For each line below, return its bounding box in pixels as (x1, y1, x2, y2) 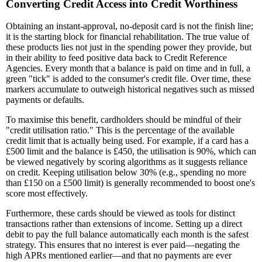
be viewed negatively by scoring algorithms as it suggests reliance (6, 157, 247, 167)
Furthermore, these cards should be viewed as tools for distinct (6, 208, 235, 219)
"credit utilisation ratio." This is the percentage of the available (6, 125, 235, 136)
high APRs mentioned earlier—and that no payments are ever (6, 250, 232, 261)
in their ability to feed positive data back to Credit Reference (6, 53, 227, 63)
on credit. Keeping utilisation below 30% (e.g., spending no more (6, 167, 246, 178)
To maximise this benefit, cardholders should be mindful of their (6, 115, 241, 125)
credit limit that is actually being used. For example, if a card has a (6, 136, 249, 146)
